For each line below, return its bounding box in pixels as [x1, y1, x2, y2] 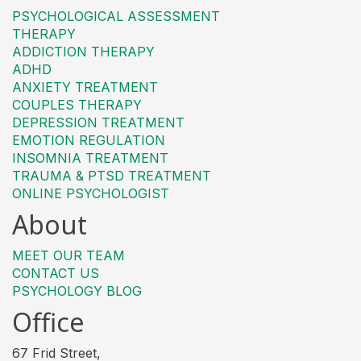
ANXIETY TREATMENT [12, 79, 158, 96]
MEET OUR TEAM [12, 247, 125, 264]
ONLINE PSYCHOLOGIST [12, 185, 169, 202]
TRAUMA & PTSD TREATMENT [12, 168, 211, 185]
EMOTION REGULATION [12, 132, 165, 149]
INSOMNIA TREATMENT [12, 150, 168, 167]
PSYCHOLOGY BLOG [12, 283, 142, 300]
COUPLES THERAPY [12, 97, 142, 114]
